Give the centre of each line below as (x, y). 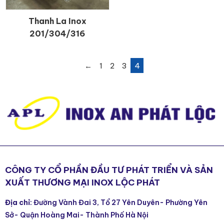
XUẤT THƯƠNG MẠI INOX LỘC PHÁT (82, 182)
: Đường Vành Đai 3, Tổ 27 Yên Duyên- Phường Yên (119, 202)
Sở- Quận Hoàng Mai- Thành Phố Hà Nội (77, 215)
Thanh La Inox (57, 21)
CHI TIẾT (65, 26)
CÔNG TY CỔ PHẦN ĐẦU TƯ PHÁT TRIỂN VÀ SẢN (109, 170)
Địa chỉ (17, 202)
